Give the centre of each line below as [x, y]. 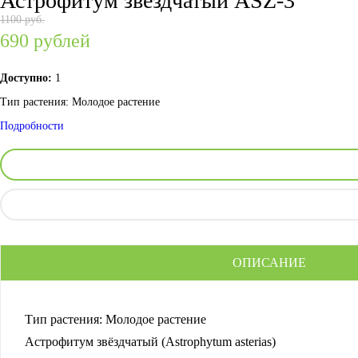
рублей [62, 41]
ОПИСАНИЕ [269, 263]
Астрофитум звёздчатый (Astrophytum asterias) [150, 342]
